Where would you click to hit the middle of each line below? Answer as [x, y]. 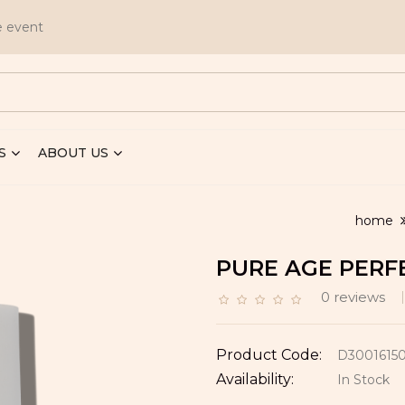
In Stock [362, 380]
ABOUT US [73, 153]
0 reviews [353, 297]
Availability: [255, 379]
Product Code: [269, 355]
